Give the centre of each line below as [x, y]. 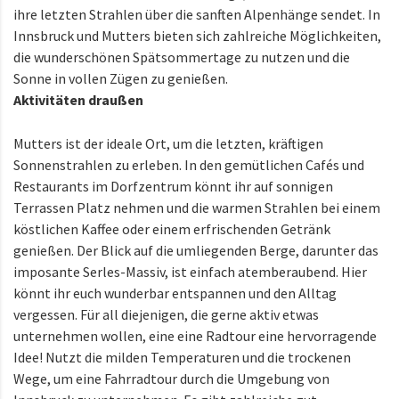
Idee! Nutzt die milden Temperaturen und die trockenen [182, 357]
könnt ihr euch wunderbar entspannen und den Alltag [175, 293]
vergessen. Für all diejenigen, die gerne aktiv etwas [166, 314]
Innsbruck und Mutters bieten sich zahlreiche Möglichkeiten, [197, 35]
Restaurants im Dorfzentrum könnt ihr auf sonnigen [173, 186]
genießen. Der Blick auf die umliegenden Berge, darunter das [196, 250]
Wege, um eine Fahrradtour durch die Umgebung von [171, 378]
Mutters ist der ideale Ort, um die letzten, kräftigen [168, 143]
